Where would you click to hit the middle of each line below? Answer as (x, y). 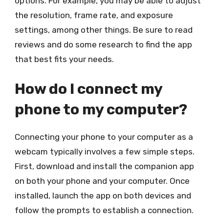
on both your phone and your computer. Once (102, 181)
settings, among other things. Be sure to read (104, 30)
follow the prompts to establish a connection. (104, 210)
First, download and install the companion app (104, 166)
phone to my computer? (101, 109)
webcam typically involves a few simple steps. (105, 152)
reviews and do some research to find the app (103, 44)
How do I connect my (88, 89)
